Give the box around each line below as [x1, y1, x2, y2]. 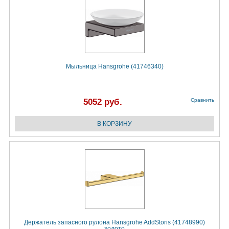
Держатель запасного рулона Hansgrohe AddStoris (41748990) [24, 219, 205, 226]
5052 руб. [83, 97, 122, 107]
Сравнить [191, 97, 214, 103]
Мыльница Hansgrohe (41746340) [65, 63, 164, 71]
